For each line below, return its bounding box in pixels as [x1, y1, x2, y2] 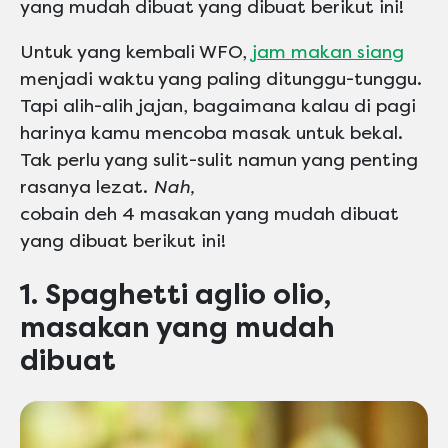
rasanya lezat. [20, 176, 153, 199]
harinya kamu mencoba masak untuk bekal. [20, 122, 403, 145]
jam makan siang [251, 41, 404, 64]
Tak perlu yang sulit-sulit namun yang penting [20, 149, 418, 172]
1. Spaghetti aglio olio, [20, 278, 331, 312]
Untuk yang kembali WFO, [20, 41, 251, 64]
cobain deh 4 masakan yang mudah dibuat [20, 203, 399, 226]
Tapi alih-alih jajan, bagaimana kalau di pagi [20, 95, 416, 118]
